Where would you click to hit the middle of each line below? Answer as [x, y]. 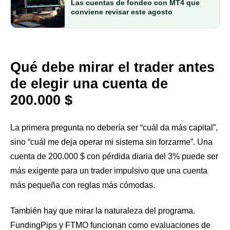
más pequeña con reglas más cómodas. [83, 185]
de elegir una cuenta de [89, 83]
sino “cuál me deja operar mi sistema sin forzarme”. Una [111, 142]
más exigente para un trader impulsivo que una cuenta [109, 170]
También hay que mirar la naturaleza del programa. [103, 210]
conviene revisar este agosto [122, 12]
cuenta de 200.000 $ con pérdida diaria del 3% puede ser [114, 156]
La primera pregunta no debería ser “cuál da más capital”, [114, 127]
